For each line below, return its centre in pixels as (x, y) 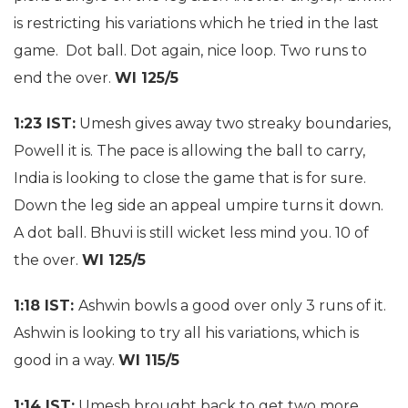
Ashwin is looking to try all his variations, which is (186, 333)
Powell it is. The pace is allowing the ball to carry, (189, 151)
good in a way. (66, 360)
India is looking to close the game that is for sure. (190, 178)
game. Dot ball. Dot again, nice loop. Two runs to (190, 51)
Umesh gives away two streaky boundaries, (233, 123)
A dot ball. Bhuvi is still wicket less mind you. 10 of (191, 233)
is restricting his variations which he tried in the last (196, 23)
